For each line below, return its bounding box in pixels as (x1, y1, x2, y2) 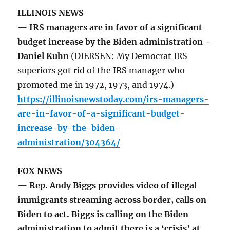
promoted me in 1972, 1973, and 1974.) (17, 80, 175, 90)
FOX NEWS (17, 166, 63, 177)
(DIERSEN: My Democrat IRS (71, 51, 188, 62)
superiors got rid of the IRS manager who (17, 65, 185, 76)
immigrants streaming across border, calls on (17, 195, 207, 205)
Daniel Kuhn (17, 51, 71, 62)
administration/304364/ (17, 137, 121, 148)
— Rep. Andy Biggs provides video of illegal (17, 180, 197, 191)
